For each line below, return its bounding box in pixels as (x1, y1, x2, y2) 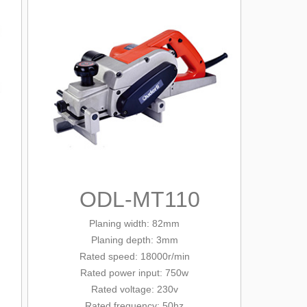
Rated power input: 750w (80, 267, 188, 278)
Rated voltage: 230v (90, 284, 178, 295)
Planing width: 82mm (89, 218, 180, 229)
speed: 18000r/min (105, 251, 190, 262)
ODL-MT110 (79, 187, 200, 212)
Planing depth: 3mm (90, 234, 178, 245)
